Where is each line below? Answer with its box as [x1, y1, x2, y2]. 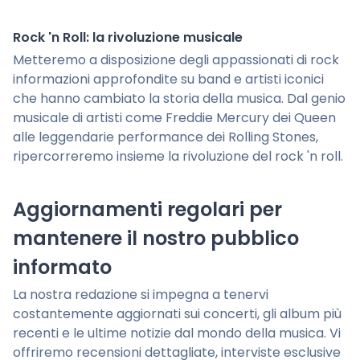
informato [13, 254, 112, 281]
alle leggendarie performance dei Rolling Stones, [13, 128, 318, 147]
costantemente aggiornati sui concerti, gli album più [13, 305, 342, 324]
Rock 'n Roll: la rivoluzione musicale [13, 28, 243, 47]
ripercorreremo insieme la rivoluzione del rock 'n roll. [13, 147, 343, 166]
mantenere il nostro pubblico [13, 225, 299, 252]
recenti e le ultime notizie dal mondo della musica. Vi [13, 324, 341, 343]
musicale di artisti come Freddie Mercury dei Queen [13, 108, 336, 128]
